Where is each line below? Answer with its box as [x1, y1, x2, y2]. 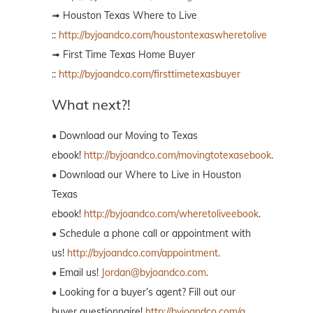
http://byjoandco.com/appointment [67, 246, 218, 259]
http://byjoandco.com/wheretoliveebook [84, 207, 259, 220]
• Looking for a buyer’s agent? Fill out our [52, 285, 235, 298]
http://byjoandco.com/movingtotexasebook [84, 148, 271, 161]
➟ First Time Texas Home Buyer [52, 48, 195, 61]
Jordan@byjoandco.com [101, 265, 206, 279]
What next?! [52, 95, 131, 113]
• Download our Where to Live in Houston [52, 168, 241, 181]
